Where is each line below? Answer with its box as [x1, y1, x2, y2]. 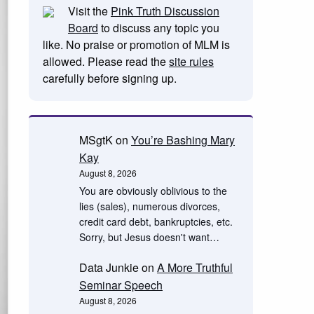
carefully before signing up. [42, 70, 177, 86]
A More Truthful [156, 259, 233, 275]
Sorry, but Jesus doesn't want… [78, 230, 219, 245]
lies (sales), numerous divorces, [78, 199, 220, 214]
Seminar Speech [78, 276, 163, 293]
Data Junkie [78, 259, 139, 275]
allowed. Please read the [42, 53, 169, 69]
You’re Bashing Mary [130, 132, 235, 148]
